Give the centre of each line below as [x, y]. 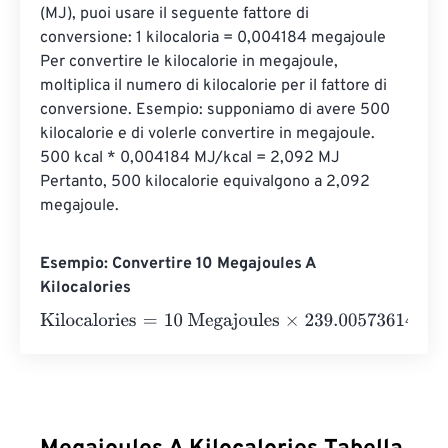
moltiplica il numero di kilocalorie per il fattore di [215, 86]
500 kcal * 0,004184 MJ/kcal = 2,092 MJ [192, 158]
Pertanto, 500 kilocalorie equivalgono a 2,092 [207, 182]
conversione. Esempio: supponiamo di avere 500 [217, 110]
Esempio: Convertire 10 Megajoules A [177, 264]
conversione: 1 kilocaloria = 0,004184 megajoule [215, 38]
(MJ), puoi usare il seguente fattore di [176, 14]
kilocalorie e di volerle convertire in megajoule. [209, 134]
